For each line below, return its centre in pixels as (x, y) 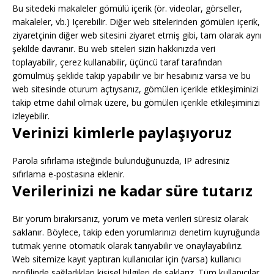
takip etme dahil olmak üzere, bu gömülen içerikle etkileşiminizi (136, 102)
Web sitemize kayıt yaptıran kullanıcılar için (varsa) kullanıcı (127, 259)
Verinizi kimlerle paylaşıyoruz (122, 132)
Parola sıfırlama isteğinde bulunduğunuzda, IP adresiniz (121, 161)
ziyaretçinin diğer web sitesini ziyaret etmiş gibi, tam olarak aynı (137, 35)
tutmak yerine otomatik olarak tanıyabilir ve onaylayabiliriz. (128, 246)
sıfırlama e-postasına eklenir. (68, 174)
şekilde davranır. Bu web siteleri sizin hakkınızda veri (114, 49)
